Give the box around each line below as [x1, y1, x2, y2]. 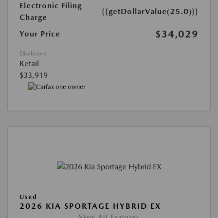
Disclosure [19, 50, 46, 57]
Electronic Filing [19, 1, 82, 11]
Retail [19, 59, 39, 69]
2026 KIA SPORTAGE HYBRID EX [19, 201, 161, 211]
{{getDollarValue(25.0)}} [102, 7, 199, 17]
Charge [19, 13, 47, 22]
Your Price [19, 29, 60, 39]
